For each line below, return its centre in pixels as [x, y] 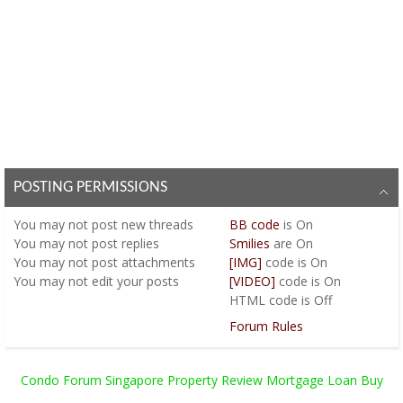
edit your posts [134, 281]
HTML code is [271, 300]
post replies [124, 243]
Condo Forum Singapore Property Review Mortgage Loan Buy [201, 380]
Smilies [249, 243]
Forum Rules [266, 326]
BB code [254, 224]
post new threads [141, 224]
